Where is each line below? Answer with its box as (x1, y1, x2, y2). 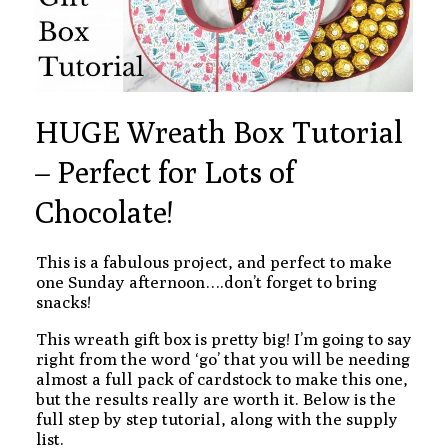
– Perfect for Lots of (35, 153, 295, 190)
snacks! (36, 291, 91, 312)
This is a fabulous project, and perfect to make (36, 251, 392, 272)
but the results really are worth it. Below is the (36, 388, 396, 409)
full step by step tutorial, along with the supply (36, 408, 398, 429)
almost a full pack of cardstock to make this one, (36, 368, 408, 389)
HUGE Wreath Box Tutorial (35, 113, 403, 150)
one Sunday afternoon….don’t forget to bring (36, 271, 377, 292)
